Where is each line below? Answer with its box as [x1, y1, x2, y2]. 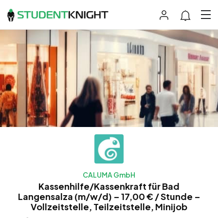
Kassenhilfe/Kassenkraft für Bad [38, 180, 180, 192]
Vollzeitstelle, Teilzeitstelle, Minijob [31, 200, 187, 212]
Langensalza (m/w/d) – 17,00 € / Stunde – [18, 190, 200, 202]
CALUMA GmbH [83, 170, 135, 179]
